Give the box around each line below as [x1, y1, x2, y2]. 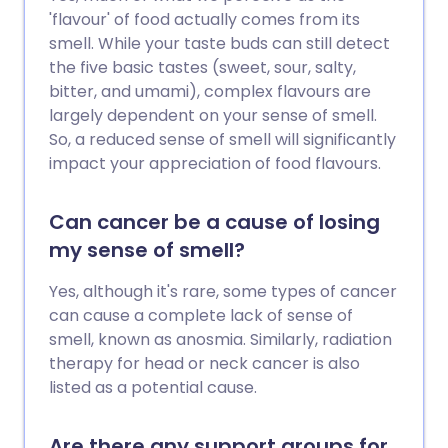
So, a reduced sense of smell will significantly [49, 128, 396, 151]
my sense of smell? [49, 236, 245, 264]
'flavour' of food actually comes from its [49, 8, 360, 31]
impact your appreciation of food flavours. [49, 152, 381, 175]
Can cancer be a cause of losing [49, 208, 380, 236]
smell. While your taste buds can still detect [49, 32, 390, 55]
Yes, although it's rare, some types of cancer [49, 280, 397, 303]
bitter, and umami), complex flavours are [49, 80, 371, 103]
